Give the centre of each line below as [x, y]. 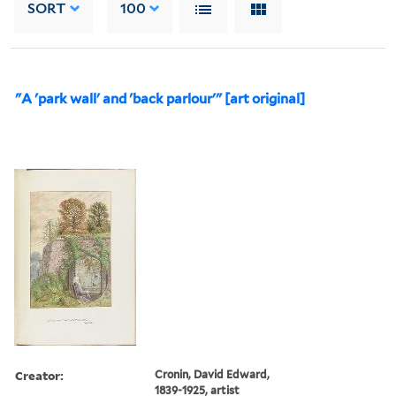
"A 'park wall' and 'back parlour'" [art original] [160, 99]
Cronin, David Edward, [213, 374]
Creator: [39, 375]
